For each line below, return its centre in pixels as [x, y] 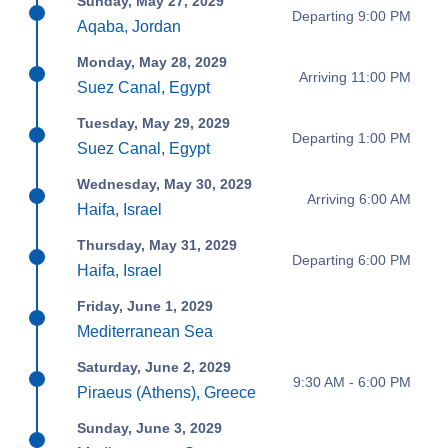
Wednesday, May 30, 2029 [165, 184]
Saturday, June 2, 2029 [154, 367]
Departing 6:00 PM [351, 259]
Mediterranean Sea [145, 332]
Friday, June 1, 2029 [145, 306]
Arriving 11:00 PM [354, 76]
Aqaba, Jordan [129, 27]
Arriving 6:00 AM [358, 198]
